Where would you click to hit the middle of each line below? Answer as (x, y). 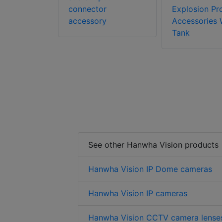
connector (87, 9)
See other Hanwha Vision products (153, 145)
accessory (87, 21)
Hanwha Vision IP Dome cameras (150, 169)
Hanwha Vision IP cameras (138, 194)
